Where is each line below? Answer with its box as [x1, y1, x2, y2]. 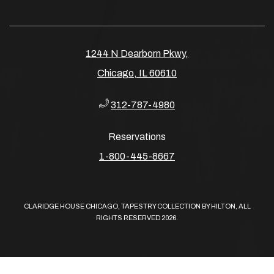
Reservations [108, 131, 166, 142]
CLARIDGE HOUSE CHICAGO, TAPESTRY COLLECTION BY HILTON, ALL [23, 202, 251, 210]
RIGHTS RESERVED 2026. [96, 213, 178, 221]
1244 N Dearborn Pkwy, [86, 48, 188, 59]
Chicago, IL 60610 [97, 67, 177, 78]
